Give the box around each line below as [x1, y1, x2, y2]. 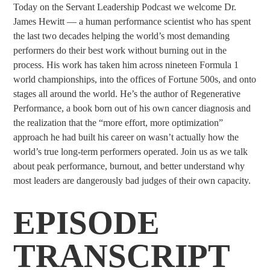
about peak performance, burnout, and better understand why [13, 161, 245, 171]
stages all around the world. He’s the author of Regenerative [13, 89, 241, 99]
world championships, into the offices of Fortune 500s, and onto [13, 74, 257, 84]
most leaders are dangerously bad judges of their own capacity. [13, 175, 251, 186]
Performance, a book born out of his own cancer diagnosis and [13, 103, 251, 113]
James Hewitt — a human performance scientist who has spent [13, 16, 251, 27]
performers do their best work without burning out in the [13, 45, 227, 55]
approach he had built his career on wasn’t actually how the [13, 132, 239, 142]
